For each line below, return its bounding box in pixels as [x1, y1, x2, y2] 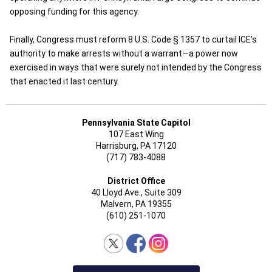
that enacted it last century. [10, 76, 119, 86]
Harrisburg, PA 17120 [95, 141, 177, 151]
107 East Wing [108, 129, 164, 139]
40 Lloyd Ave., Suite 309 [90, 188, 182, 197]
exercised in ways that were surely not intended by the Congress [10, 63, 262, 72]
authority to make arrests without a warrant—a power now [10, 49, 238, 58]
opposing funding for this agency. [10, 7, 139, 16]
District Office [107, 176, 165, 186]
